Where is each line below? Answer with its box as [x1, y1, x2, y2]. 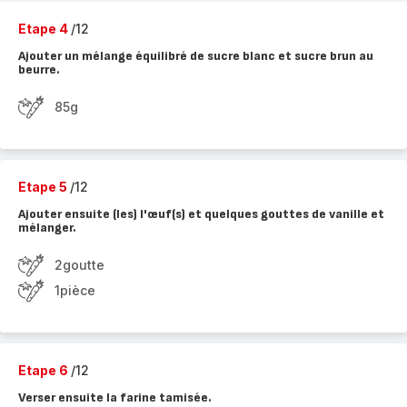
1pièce [55, 283, 95, 298]
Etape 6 [18, 362, 71, 378]
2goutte [55, 257, 104, 273]
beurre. [18, 62, 60, 77]
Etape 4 [18, 21, 71, 36]
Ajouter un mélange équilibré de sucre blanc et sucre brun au [18, 48, 373, 64]
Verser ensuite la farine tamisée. [18, 390, 212, 405]
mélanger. [18, 220, 76, 235]
